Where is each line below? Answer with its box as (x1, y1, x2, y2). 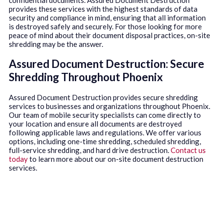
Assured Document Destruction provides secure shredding (9, 92, 198, 102)
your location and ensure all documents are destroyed (9, 119, 182, 128)
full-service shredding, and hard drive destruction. (9, 145, 171, 154)
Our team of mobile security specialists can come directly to (9, 110, 201, 119)
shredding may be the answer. (9, 39, 103, 48)
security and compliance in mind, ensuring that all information (9, 13, 206, 22)
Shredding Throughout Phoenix (9, 70, 163, 84)
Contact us (171, 145, 206, 154)
